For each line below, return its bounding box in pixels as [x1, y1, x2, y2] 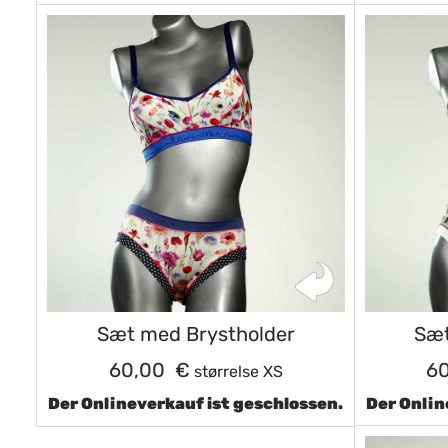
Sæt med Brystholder [96, 322, 295, 346]
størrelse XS [189, 362, 283, 381]
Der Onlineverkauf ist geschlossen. [48, 394, 344, 413]
